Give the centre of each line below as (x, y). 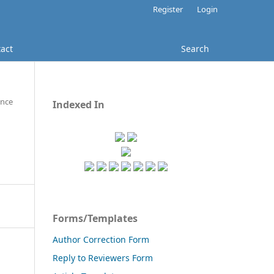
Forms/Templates (95, 218)
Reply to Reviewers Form (103, 257)
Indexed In (79, 104)
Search (195, 48)
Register (168, 9)
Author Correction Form (101, 239)
